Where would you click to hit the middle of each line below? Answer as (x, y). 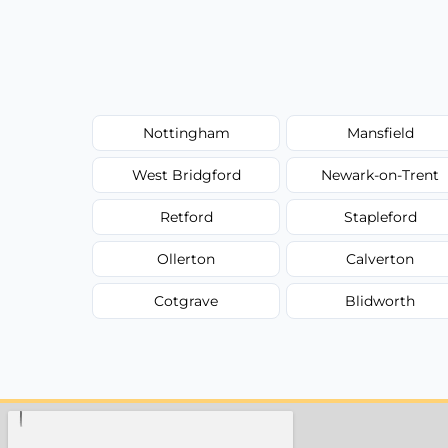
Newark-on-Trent (380, 174)
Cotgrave (186, 300)
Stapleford (380, 216)
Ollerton (186, 258)
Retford (186, 216)
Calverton (380, 258)
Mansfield (380, 132)
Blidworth (380, 300)
